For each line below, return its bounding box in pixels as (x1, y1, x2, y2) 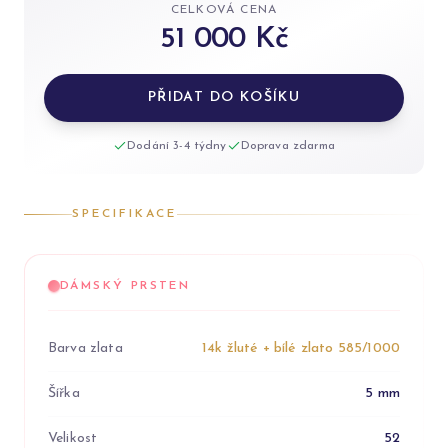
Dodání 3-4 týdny (127, 140, 227, 152)
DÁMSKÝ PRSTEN (60, 280, 191, 292)
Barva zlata (48, 341, 123, 356)
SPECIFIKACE (72, 208, 177, 220)
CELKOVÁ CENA (170, 4, 278, 16)
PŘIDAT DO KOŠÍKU (147, 90, 301, 105)
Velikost (48, 431, 98, 446)
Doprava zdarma (240, 140, 335, 152)
